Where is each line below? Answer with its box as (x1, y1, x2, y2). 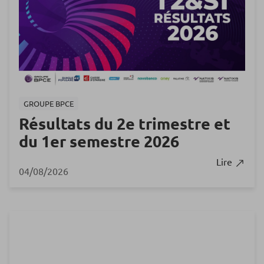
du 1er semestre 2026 (19, 131, 179, 151)
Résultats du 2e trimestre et (19, 113, 230, 134)
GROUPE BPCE (24, 98, 74, 109)
